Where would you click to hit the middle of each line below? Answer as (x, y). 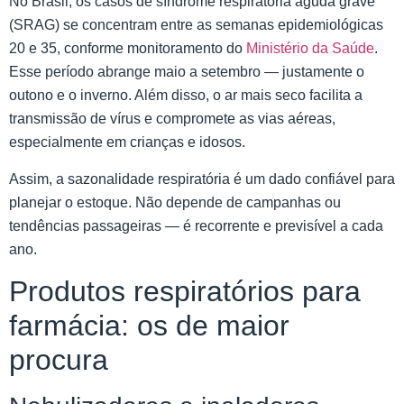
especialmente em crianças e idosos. (127, 142)
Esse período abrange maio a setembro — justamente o (187, 72)
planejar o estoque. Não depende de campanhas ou (175, 202)
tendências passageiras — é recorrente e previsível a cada (196, 225)
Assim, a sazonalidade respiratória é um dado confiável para (202, 179)
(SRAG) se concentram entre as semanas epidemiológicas (196, 25)
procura (59, 360)
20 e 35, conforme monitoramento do (128, 49)
